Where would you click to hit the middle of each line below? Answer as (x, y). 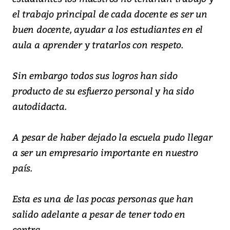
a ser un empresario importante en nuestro (105, 152)
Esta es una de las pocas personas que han (103, 199)
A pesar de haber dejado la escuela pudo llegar (112, 137)
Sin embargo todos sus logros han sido (95, 75)
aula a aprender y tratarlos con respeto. (98, 45)
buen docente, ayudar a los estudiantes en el (108, 29)
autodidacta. (40, 106)
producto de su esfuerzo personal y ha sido (103, 91)
